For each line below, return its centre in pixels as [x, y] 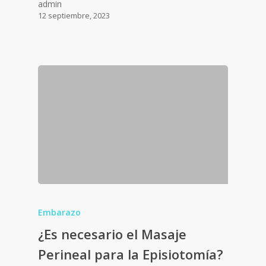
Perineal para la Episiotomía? [131, 254]
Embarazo [59, 212]
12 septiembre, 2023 [74, 16]
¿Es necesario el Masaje [112, 234]
